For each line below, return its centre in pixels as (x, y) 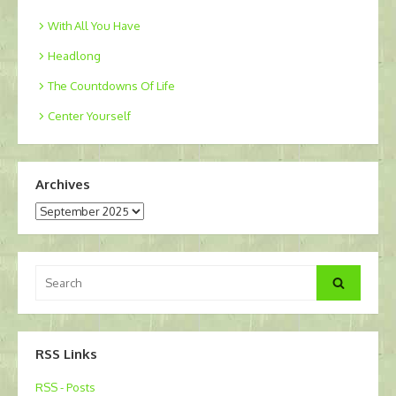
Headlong (74, 55)
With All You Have (94, 25)
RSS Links (66, 354)
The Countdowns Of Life (111, 85)
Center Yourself (89, 115)
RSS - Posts (65, 387)
